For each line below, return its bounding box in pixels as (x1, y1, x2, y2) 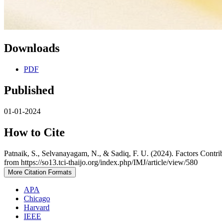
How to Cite (4, 125, 65, 139)
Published (4, 83, 54, 97)
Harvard (24, 203, 50, 212)
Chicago (24, 194, 50, 203)
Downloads (4, 42, 59, 55)
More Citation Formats (8, 168, 72, 176)
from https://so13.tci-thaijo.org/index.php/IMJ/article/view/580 (4, 158, 198, 166)
